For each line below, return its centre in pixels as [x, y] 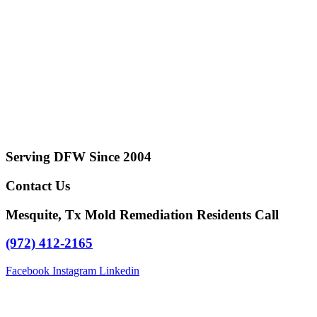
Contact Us [38, 185]
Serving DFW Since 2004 [79, 157]
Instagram [74, 270]
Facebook [28, 270]
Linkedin [119, 270]
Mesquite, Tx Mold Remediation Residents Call [142, 214]
